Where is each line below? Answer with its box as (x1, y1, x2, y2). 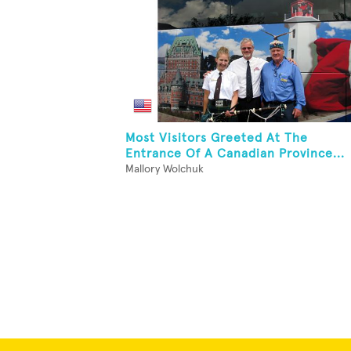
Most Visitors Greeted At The (125, 132, 308, 144)
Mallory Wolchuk (125, 164, 204, 175)
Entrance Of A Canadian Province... (125, 147, 345, 160)
